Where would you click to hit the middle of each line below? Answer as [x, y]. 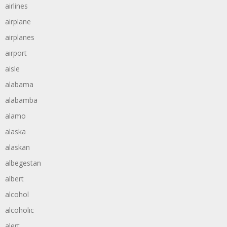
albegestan [23, 163]
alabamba [21, 100]
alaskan [17, 147]
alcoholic [20, 210]
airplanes [20, 37]
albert [14, 179]
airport [16, 53]
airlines [16, 6]
